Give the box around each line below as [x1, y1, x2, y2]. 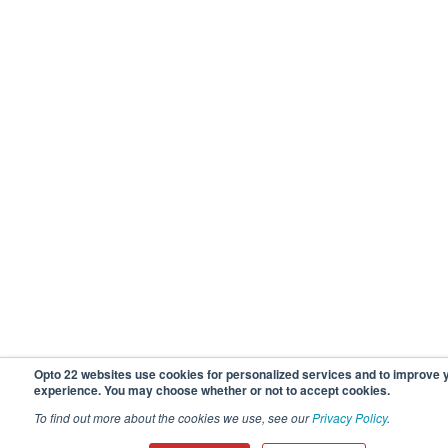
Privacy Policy [312, 409, 387, 426]
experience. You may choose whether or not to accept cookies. [34, 381, 390, 399]
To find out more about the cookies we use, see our [34, 409, 312, 426]
